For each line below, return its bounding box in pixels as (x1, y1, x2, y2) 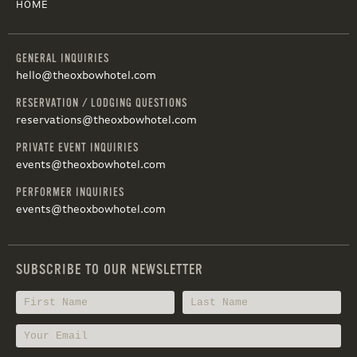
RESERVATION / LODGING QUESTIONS (16, 96, 187, 110)
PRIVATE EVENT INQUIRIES (16, 141, 139, 155)
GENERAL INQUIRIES (16, 52, 109, 65)
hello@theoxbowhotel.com (16, 70, 156, 82)
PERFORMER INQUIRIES (16, 186, 124, 199)
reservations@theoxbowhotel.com (16, 115, 197, 127)
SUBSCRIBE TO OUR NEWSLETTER (16, 261, 203, 278)
